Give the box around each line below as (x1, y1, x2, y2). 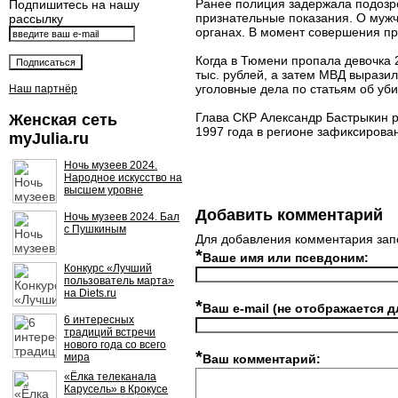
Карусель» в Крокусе (64, 383, 168, 395)
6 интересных (64, 314, 134, 326)
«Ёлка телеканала (64, 370, 156, 383)
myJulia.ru (9, 130, 89, 147)
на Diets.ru (64, 287, 116, 299)
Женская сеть (9, 111, 117, 129)
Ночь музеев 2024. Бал (64, 211, 179, 223)
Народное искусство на (64, 171, 182, 184)
